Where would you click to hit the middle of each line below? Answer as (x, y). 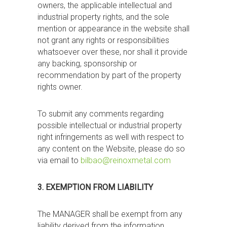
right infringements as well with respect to (111, 137)
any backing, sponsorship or (87, 64)
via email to (59, 160)
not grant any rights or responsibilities (103, 40)
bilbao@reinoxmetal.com (126, 160)
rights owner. (60, 87)
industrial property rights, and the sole (103, 17)
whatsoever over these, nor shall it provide (112, 52)
